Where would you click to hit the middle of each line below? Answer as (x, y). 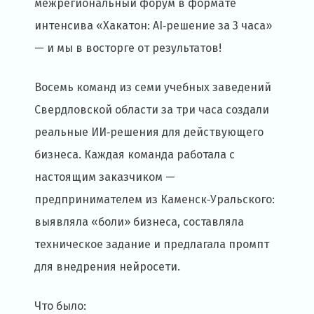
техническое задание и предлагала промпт (152, 245)
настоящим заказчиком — (105, 177)
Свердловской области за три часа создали (152, 110)
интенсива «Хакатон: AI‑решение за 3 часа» (153, 26)
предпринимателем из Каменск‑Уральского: (155, 200)
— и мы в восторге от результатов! (128, 48)
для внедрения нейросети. (107, 267)
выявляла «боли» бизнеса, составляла (139, 222)
